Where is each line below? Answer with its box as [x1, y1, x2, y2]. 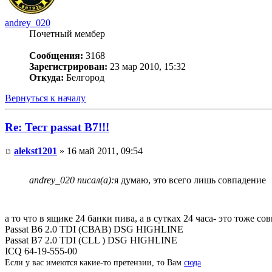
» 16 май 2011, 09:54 [57, 145, 143, 156]
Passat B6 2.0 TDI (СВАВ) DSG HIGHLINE [5, 223, 183, 234]
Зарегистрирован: [29, 61, 107, 72]
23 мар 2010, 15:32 [107, 61, 186, 72]
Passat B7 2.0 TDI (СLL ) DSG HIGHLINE [5, 234, 177, 245]
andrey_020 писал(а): [29, 174, 114, 185]
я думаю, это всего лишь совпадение [114, 174, 268, 185]
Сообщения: [29, 50, 83, 61]
